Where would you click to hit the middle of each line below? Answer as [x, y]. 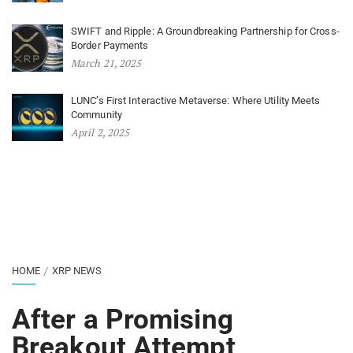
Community [97, 115]
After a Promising [123, 320]
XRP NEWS [77, 271]
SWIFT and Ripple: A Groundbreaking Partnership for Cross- [205, 32]
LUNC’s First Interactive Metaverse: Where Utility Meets [196, 101]
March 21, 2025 [106, 63]
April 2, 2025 [100, 133]
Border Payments [110, 46]
